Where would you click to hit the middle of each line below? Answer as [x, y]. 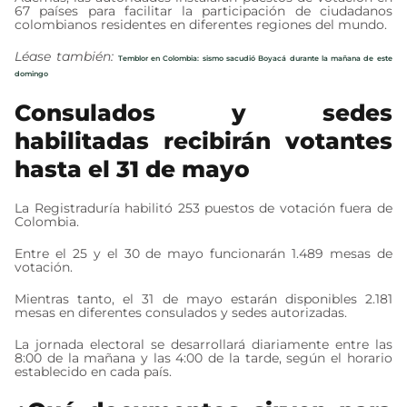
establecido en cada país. [94, 371]
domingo [32, 73]
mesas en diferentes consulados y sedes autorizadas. [181, 312]
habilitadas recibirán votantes [203, 140]
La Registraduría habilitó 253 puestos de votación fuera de [203, 208]
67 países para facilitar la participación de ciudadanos [203, 10]
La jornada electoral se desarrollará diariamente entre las [203, 344]
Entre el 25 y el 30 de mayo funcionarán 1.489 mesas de [203, 253]
